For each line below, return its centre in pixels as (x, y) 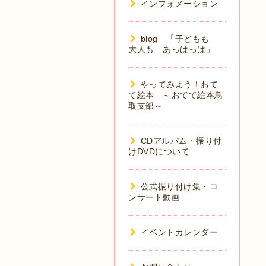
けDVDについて (159, 151)
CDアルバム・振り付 (181, 141)
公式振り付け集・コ (179, 186)
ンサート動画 (154, 197)
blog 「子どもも (179, 39)
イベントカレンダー (179, 232)
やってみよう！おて (179, 84)
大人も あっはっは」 (171, 49)
